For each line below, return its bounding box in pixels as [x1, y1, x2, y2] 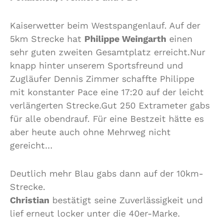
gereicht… [10, 140, 53, 150]
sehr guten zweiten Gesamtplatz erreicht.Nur [10, 46, 205, 57]
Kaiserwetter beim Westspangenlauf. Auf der [10, 20, 200, 31]
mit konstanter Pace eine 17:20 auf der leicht [10, 86, 204, 97]
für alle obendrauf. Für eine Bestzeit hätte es [10, 113, 204, 124]
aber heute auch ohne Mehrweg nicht [10, 126, 171, 137]
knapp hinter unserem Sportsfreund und [10, 60, 183, 71]
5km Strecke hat [10, 33, 84, 44]
